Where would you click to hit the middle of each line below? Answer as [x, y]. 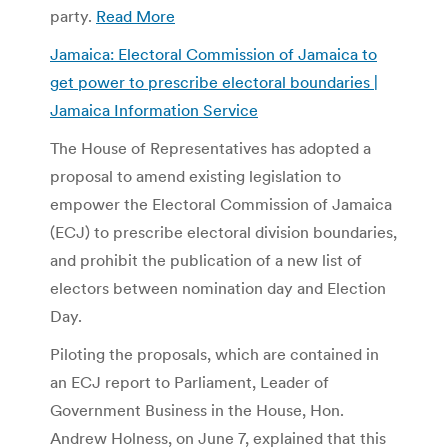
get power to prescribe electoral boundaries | [214, 81]
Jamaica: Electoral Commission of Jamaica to [213, 53]
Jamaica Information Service [154, 109]
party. [73, 15]
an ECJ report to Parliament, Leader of [189, 381]
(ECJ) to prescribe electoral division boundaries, [223, 231]
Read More [135, 15]
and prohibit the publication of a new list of [206, 259]
